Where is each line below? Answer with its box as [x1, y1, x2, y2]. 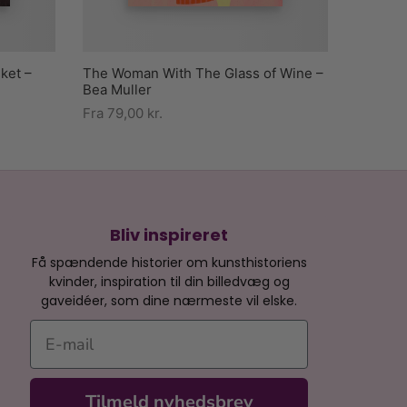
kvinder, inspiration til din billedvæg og [48, 273, 290, 291]
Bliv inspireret [110, 223, 228, 246]
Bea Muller [83, 80, 152, 98]
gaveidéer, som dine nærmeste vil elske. [41, 292, 297, 310]
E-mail [29, 319, 80, 341]
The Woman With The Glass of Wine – [83, 64, 323, 82]
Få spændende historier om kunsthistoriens [31, 253, 307, 272]
